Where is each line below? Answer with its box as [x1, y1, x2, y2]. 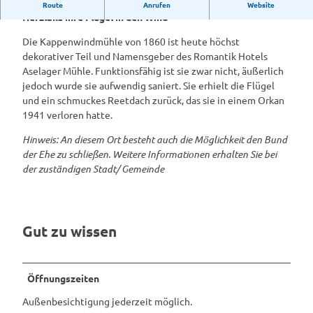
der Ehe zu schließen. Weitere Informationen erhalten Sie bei [22, 147, 277, 161]
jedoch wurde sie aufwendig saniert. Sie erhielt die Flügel [22, 78, 275, 92]
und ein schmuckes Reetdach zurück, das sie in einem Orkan [22, 93, 284, 106]
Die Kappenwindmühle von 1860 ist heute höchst [22, 34, 240, 48]
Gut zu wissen [22, 221, 117, 241]
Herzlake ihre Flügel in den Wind [22, 10, 168, 23]
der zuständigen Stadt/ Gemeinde [22, 161, 164, 175]
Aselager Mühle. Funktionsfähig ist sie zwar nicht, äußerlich [22, 64, 284, 77]
